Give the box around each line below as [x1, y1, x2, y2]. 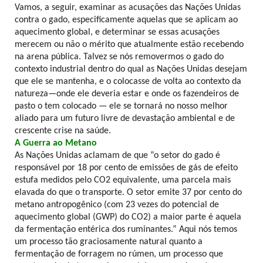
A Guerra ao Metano [15, 138, 97, 148]
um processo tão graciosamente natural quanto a [15, 237, 203, 247]
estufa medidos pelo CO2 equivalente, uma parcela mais [15, 175, 231, 185]
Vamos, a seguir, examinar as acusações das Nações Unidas [15, 2, 241, 12]
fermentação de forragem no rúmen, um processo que [15, 249, 223, 259]
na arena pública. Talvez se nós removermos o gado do [15, 52, 224, 62]
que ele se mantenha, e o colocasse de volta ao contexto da [15, 76, 241, 86]
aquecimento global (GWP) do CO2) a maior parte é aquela [15, 212, 241, 222]
